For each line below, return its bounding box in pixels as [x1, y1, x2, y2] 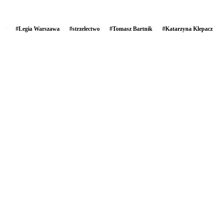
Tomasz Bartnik [112, 25, 153, 32]
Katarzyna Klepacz [165, 25, 213, 32]
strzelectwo [72, 25, 100, 32]
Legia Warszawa [19, 25, 60, 32]
